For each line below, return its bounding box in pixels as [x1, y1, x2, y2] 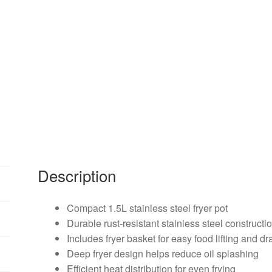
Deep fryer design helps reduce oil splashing [67, 246, 259, 261]
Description [38, 164, 117, 187]
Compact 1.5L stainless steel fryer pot [67, 201, 228, 216]
